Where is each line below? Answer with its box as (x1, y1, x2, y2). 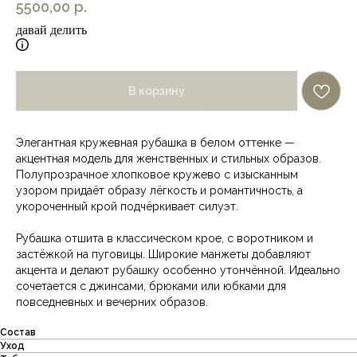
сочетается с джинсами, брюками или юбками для (16, 280, 286, 293)
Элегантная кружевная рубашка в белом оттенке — (16, 136, 295, 150)
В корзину (128, 84, 185, 97)
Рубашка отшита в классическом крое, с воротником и (16, 232, 313, 245)
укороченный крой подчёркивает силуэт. (16, 200, 238, 214)
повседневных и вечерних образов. (16, 296, 208, 309)
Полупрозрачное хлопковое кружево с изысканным (16, 168, 298, 182)
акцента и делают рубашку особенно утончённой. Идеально (16, 264, 340, 277)
